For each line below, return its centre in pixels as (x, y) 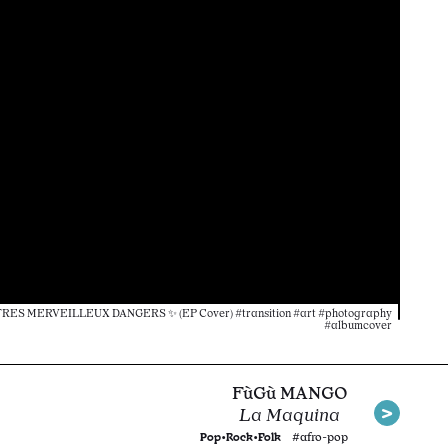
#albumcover (358, 326)
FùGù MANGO (290, 392)
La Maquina (293, 414)
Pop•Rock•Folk (240, 435)
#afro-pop (320, 436)
